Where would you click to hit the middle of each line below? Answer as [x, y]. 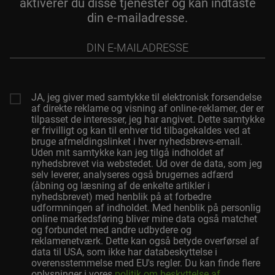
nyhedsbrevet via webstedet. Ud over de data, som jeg [147, 164]
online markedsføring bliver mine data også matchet [144, 219]
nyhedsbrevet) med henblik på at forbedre [121, 197]
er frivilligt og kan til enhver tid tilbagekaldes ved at [141, 131]
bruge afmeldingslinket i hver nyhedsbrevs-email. [137, 142]
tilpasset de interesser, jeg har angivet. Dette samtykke [148, 120]
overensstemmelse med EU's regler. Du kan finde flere [146, 263]
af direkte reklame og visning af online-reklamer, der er [148, 109]
